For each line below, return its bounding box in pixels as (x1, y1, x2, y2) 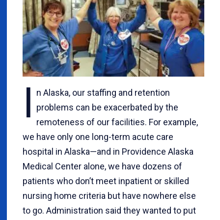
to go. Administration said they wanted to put (23, 205, 196, 216)
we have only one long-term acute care (23, 132, 173, 142)
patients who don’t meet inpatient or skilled (23, 176, 189, 186)
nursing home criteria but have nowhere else (23, 191, 196, 201)
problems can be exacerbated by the (36, 102, 178, 112)
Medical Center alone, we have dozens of (23, 161, 182, 171)
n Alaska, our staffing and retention (36, 87, 170, 98)
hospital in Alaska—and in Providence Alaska (23, 146, 193, 157)
